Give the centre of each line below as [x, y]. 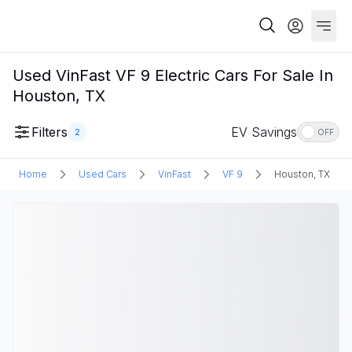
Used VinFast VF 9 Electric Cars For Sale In [173, 75]
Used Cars [103, 174]
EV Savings [264, 132]
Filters [49, 132]
